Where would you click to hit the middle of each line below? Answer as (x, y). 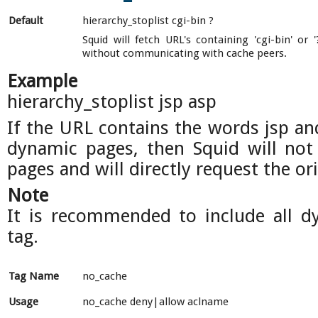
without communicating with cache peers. (185, 53)
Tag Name (34, 276)
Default (26, 21)
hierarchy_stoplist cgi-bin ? (148, 21)
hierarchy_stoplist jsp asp (112, 102)
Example (42, 81)
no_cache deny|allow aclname (155, 302)
